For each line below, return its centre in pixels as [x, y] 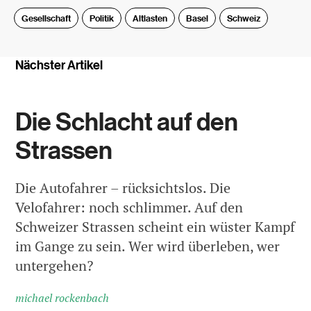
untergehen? [54, 266]
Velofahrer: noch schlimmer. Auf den [129, 207]
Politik [102, 18]
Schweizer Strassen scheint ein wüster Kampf [155, 227]
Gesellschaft [47, 18]
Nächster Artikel [59, 65]
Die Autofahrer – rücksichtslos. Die [123, 188]
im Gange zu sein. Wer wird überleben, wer [148, 246]
